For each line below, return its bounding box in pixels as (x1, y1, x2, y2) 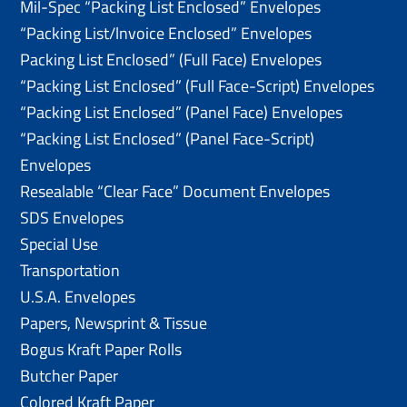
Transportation (20, 257, 121, 283)
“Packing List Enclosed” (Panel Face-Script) (20, 125, 315, 151)
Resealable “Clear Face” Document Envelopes (20, 178, 331, 203)
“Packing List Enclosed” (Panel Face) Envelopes (20, 99, 343, 124)
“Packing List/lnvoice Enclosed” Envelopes (20, 20, 313, 45)
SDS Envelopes (20, 204, 124, 230)
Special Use (20, 231, 99, 256)
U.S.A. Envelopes (20, 283, 136, 309)
